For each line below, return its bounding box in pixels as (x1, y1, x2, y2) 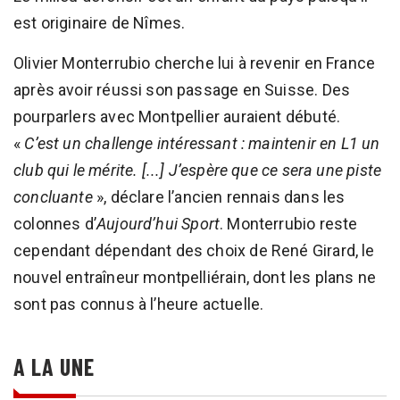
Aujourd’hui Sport (96, 214, 221, 233)
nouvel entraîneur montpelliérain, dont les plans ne (13, 268, 377, 287)
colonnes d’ (13, 214, 96, 233)
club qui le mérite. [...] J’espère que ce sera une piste (13, 161, 382, 179)
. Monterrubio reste (220, 214, 358, 233)
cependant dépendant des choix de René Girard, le (13, 241, 375, 260)
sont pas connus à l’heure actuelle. (13, 295, 264, 313)
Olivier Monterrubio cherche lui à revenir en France (13, 54, 376, 72)
